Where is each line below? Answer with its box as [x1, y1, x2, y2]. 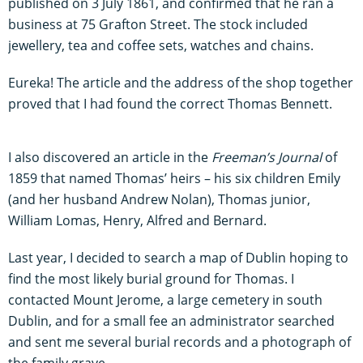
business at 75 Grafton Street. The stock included [8, 15, 308, 33]
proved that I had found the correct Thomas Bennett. [8, 94, 332, 113]
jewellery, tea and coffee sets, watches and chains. [8, 36, 314, 54]
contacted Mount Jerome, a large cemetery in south [8, 290, 322, 309]
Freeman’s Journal [211, 147, 322, 166]
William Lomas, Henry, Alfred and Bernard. [8, 211, 267, 229]
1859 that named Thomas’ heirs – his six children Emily [8, 169, 340, 187]
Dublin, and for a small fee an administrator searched [8, 311, 335, 330]
